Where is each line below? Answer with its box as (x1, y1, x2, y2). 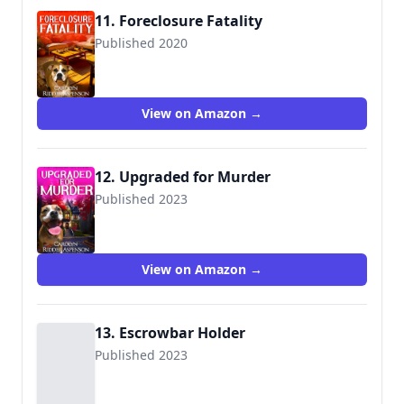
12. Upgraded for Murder (95, 167, 271, 187)
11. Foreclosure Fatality (95, 11, 262, 31)
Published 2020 (95, 34, 188, 51)
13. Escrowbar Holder (95, 323, 245, 343)
